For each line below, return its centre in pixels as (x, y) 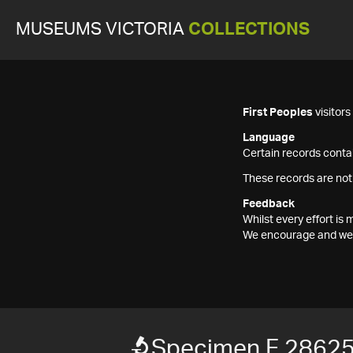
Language (269, 138)
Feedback (269, 204)
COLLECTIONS (249, 30)
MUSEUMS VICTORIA (102, 30)
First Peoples (278, 113)
